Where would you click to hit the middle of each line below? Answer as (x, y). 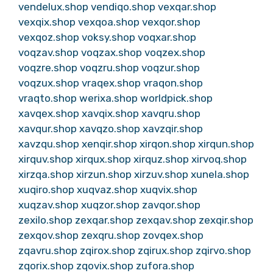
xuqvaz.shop (107, 190)
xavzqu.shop (49, 144)
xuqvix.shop (169, 190)
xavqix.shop (110, 113)
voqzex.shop (175, 52)
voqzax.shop (112, 52)
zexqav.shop (166, 220)
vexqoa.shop (109, 22)
